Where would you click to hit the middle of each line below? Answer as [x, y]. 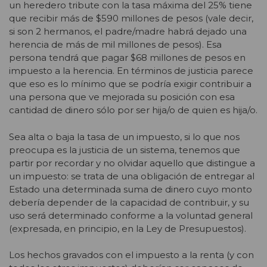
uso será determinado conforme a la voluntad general [131, 215]
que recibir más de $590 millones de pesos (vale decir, [131, 18]
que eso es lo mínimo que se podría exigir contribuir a [130, 84]
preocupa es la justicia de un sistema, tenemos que [125, 150]
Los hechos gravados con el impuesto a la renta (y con [131, 255]
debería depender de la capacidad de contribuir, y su [129, 202]
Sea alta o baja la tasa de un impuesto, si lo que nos [124, 136]
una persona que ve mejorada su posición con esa [122, 97]
